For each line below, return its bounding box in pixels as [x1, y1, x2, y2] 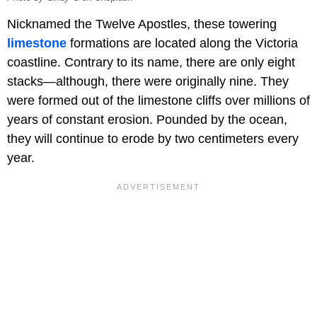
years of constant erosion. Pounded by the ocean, [7, 112, 287, 127]
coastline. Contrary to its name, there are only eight [7, 54, 295, 69]
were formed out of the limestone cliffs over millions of [7, 93, 310, 108]
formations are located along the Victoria [67, 35, 298, 50]
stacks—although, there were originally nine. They [7, 74, 289, 88]
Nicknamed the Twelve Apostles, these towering [7, 16, 277, 31]
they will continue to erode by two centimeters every [7, 131, 299, 146]
